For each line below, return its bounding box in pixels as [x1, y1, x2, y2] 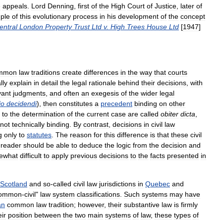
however [78, 200, 104, 209]
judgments [13, 89, 46, 97]
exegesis [91, 89, 119, 97]
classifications [77, 190, 120, 198]
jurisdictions [99, 179, 136, 188]
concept [180, 12, 205, 20]
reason [70, 130, 92, 139]
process [73, 12, 98, 20]
